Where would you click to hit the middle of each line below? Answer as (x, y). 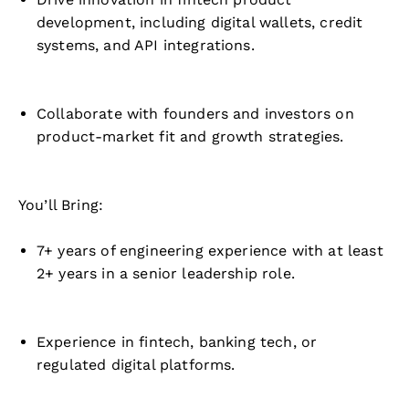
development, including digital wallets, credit (200, 22)
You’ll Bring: (61, 205)
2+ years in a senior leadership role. (166, 273)
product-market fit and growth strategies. (190, 136)
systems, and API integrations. (146, 45)
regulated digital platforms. (136, 365)
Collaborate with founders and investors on (195, 114)
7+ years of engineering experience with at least (210, 251)
